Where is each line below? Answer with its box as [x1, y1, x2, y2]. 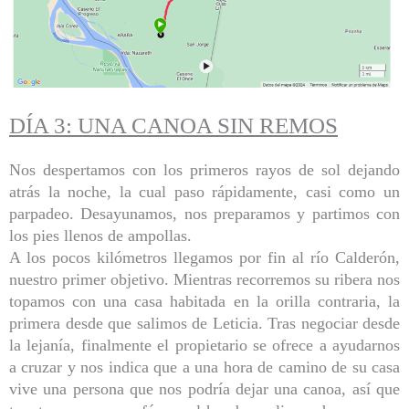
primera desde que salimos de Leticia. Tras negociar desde [9, 314, 400, 333]
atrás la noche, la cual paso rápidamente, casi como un [9, 183, 400, 202]
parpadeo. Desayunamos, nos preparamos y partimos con [9, 204, 400, 224]
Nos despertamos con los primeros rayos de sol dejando [9, 161, 400, 180]
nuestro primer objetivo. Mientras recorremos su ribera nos [9, 270, 400, 289]
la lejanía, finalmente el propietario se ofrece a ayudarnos [9, 336, 400, 355]
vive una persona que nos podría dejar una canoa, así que [9, 380, 400, 399]
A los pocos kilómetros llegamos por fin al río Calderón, [9, 248, 400, 267]
